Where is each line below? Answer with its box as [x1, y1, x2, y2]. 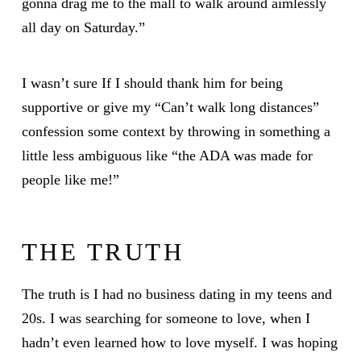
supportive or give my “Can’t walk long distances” [21, 98, 319, 115]
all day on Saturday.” [21, 19, 145, 36]
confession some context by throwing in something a [21, 122, 330, 139]
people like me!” [21, 171, 119, 188]
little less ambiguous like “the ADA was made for [21, 147, 313, 164]
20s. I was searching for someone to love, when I [21, 310, 310, 327]
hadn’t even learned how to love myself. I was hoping [21, 334, 338, 351]
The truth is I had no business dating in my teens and [21, 286, 332, 303]
